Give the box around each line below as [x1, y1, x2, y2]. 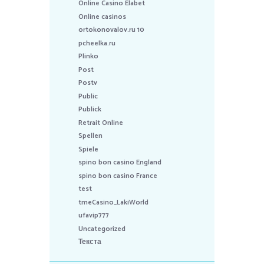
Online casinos [78, 11, 127, 22]
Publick [78, 104, 102, 115]
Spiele [78, 143, 99, 155]
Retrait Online [78, 117, 124, 128]
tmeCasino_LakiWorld [78, 196, 149, 208]
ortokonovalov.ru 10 [78, 24, 145, 36]
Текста [78, 236, 102, 248]
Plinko [78, 51, 99, 62]
